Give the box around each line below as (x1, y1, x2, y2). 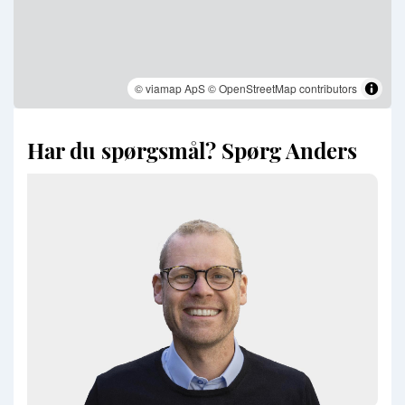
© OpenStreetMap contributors (208, 80, 357, 97)
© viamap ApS (135, 80, 205, 97)
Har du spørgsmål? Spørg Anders (27, 136, 357, 165)
